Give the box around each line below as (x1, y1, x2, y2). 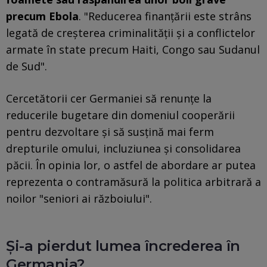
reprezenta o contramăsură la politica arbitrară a (6, 174, 261, 189)
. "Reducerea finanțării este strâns (79, 8, 252, 23)
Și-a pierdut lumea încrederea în (6, 237, 240, 254)
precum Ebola (6, 8, 79, 23)
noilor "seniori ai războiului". (6, 191, 152, 206)
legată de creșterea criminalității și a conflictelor (6, 25, 255, 40)
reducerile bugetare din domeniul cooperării (6, 107, 235, 122)
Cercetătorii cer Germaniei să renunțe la (6, 91, 212, 105)
